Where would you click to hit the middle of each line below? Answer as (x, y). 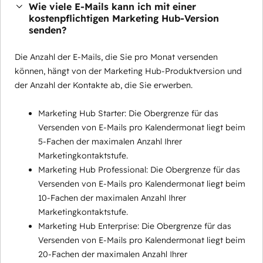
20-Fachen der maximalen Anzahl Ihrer (113, 254)
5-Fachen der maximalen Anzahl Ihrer (110, 142)
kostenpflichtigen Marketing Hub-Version (124, 18)
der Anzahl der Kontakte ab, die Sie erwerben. (104, 85)
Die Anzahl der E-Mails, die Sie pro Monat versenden (116, 57)
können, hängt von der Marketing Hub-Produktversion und (128, 71)
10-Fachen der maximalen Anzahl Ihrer (112, 198)
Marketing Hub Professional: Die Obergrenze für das (139, 170)
